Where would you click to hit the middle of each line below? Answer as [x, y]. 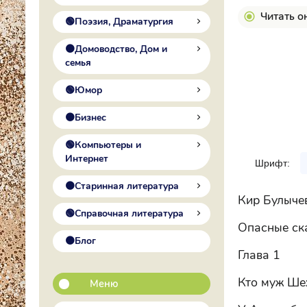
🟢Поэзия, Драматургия [119, 22]
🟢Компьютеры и [103, 145]
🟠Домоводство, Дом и [116, 49]
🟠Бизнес [86, 118]
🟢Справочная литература [124, 213]
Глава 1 [259, 255]
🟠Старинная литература [122, 186]
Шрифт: [272, 163]
